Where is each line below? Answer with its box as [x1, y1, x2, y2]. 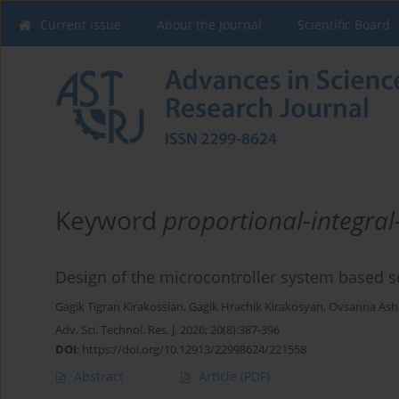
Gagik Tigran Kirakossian [55, 299, 183, 315]
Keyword [55, 203, 163, 238]
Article [199, 368, 240, 386]
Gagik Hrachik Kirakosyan [189, 299, 323, 315]
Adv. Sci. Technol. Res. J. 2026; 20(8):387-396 [55, 322, 280, 338]
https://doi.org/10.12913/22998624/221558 [82, 341, 306, 358]
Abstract [74, 368, 124, 386]
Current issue [40, 16, 121, 33]
